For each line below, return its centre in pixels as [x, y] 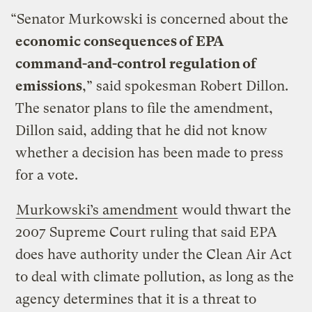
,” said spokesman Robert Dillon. [186, 86]
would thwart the [235, 210]
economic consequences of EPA [120, 41]
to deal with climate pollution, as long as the [155, 276]
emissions [49, 86]
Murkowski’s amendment [97, 210]
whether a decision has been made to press [150, 153]
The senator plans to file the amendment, [145, 108]
